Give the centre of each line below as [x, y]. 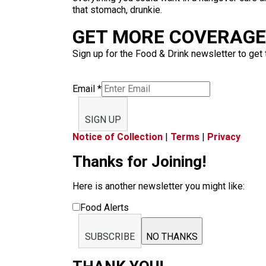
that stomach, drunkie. [117, 10]
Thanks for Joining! [139, 161]
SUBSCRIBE [110, 237]
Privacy [224, 137]
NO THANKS [172, 237]
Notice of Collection [118, 137]
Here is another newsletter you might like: [159, 186]
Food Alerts [104, 208]
